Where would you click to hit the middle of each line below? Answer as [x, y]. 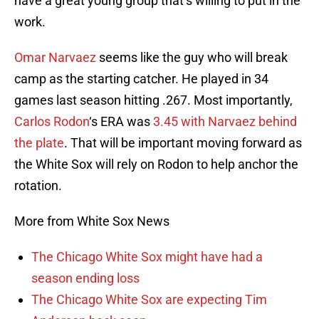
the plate [39, 143]
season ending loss [85, 278]
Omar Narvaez [55, 58]
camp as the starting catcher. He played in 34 [141, 79]
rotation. [38, 186]
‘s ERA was [121, 122]
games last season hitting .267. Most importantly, [153, 100]
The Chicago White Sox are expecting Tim [149, 300]
